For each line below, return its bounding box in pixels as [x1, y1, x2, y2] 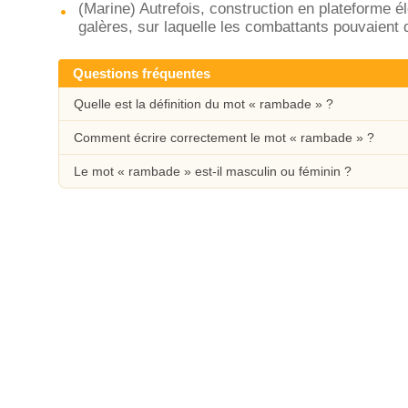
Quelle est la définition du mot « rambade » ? [74, 97, 333, 111]
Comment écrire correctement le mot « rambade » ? [74, 130, 374, 145]
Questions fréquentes [73, 66, 210, 81]
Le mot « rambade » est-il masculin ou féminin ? [74, 164, 352, 178]
